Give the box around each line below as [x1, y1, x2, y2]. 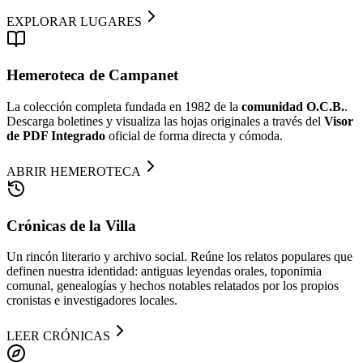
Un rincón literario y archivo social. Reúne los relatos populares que [6, 250, 352, 264]
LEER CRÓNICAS [6, 329, 110, 344]
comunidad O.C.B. [241, 99, 344, 113]
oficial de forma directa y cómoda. [105, 128, 283, 143]
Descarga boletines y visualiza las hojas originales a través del [6, 113, 324, 128]
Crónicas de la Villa [6, 216, 136, 234]
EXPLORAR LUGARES [6, 14, 142, 28]
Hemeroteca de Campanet [6, 66, 178, 84]
